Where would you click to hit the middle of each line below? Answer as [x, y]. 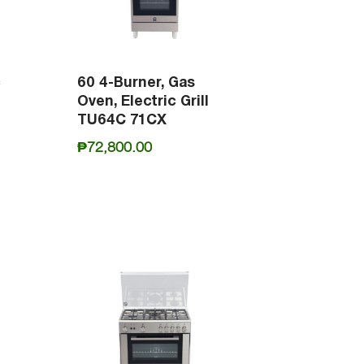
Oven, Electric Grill [143, 100]
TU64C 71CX [121, 119]
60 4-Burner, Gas [136, 81]
